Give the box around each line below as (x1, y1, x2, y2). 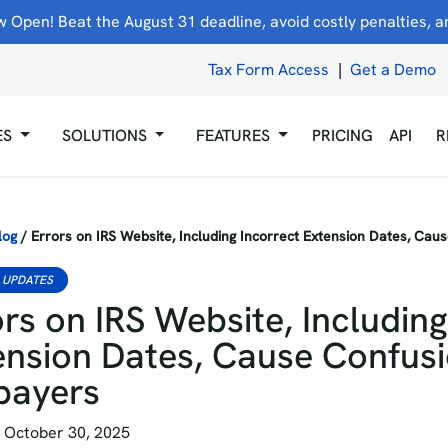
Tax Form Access (207, 59, 329, 80)
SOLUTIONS (61, 125, 147, 146)
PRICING (312, 125, 374, 146)
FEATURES (196, 125, 271, 146)
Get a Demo (350, 59, 437, 80)
